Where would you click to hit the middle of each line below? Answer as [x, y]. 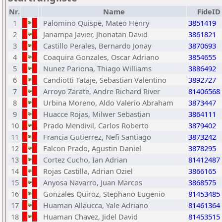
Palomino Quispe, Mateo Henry [96, 23]
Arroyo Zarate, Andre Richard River [102, 91]
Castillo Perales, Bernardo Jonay [97, 46]
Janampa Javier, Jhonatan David [95, 34]
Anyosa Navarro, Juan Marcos [93, 182]
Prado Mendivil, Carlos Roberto [96, 125]
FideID [209, 11]
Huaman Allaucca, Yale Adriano [96, 205]
